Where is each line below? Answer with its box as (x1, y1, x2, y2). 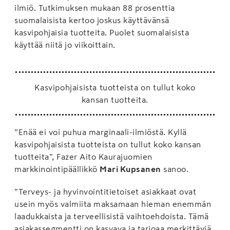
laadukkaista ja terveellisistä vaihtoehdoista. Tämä (14, 212, 209, 220)
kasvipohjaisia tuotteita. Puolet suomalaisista (14, 28, 189, 36)
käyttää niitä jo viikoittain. (14, 40, 116, 49)
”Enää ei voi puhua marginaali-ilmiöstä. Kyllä (14, 127, 187, 136)
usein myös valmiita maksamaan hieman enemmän (14, 199, 211, 208)
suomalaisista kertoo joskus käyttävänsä (14, 15, 169, 24)
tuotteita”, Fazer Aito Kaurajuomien (14, 152, 152, 161)
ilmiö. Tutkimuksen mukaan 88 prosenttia (14, 3, 175, 12)
